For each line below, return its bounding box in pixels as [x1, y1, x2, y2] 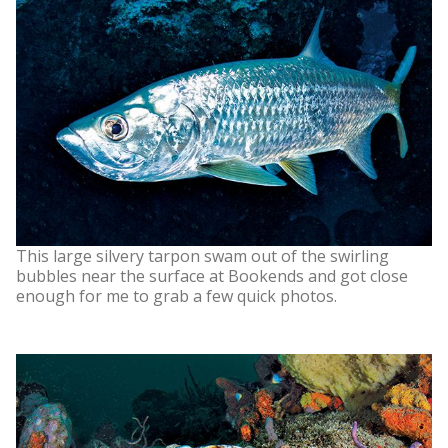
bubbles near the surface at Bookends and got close [16, 265, 408, 288]
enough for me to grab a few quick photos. [16, 285, 337, 308]
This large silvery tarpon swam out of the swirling [16, 245, 389, 268]
